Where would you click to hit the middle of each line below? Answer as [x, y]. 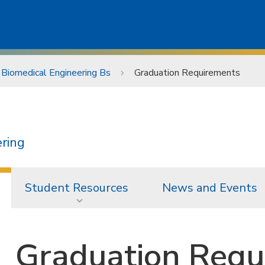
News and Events [210, 188]
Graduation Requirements [187, 73]
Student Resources [76, 188]
